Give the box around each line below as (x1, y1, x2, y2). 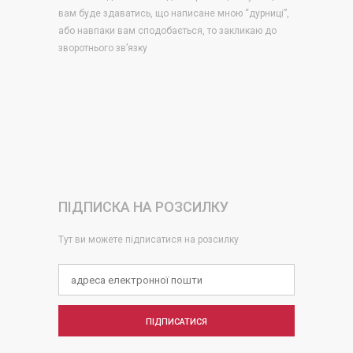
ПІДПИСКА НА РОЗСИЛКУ (58, 199, 229, 215)
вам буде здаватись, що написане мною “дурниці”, (58, 8, 289, 19)
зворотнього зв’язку (58, 43, 147, 54)
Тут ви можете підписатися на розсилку (58, 234, 239, 245)
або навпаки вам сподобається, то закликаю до (58, 25, 277, 36)
